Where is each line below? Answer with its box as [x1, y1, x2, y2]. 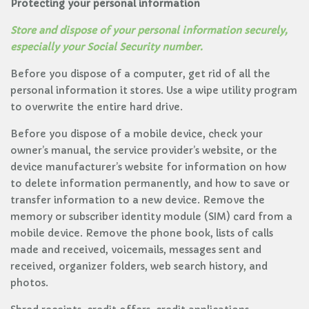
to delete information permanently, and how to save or [10, 177, 290, 190]
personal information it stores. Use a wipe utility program [10, 84, 297, 97]
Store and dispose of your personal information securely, [10, 24, 288, 37]
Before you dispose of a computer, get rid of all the [10, 68, 270, 80]
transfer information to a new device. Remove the [10, 194, 265, 206]
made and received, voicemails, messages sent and [10, 243, 261, 256]
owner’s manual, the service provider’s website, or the [10, 144, 277, 157]
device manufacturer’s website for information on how [10, 161, 286, 173]
